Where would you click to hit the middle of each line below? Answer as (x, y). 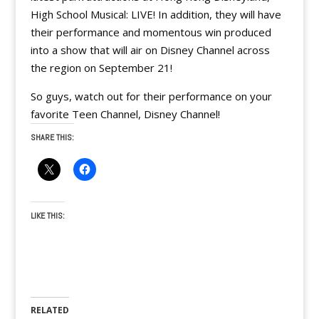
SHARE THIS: (52, 137)
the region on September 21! (101, 68)
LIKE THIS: (47, 216)
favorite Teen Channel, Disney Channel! (125, 114)
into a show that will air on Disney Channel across (150, 50)
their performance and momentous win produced (151, 32)
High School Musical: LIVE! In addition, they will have (156, 14)
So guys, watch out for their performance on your (151, 96)
